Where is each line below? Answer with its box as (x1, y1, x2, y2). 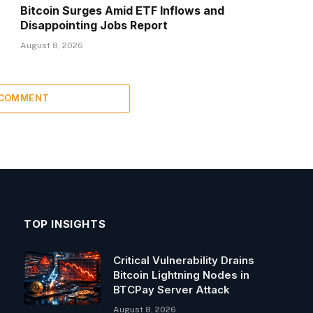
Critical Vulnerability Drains (113, 254, 254, 268)
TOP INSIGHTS (24, 217, 106, 231)
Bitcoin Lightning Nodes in (113, 268, 249, 282)
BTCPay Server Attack (113, 283, 230, 297)
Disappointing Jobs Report (20, 18, 168, 33)
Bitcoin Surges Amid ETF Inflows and (20, 3, 225, 18)
